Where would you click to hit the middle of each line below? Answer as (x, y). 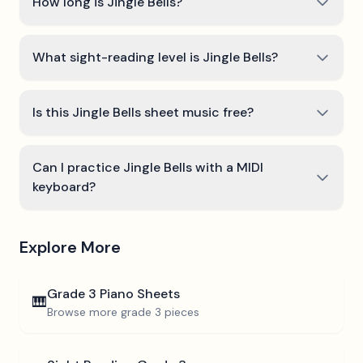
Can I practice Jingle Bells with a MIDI (148, 167)
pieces (180, 312)
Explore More (70, 247)
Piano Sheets (138, 294)
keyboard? (64, 187)
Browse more (84, 312)
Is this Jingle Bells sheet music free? (143, 112)
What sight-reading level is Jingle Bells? (155, 57)
